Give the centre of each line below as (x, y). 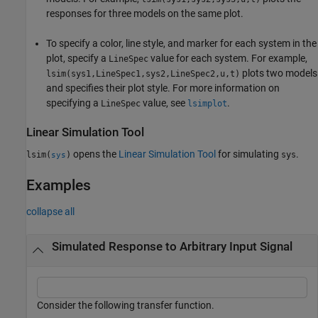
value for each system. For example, (228, 58)
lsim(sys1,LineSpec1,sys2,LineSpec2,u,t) (143, 74)
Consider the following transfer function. (126, 305)
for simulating (248, 154)
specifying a (73, 103)
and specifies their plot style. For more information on (163, 88)
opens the (95, 154)
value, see (164, 103)
